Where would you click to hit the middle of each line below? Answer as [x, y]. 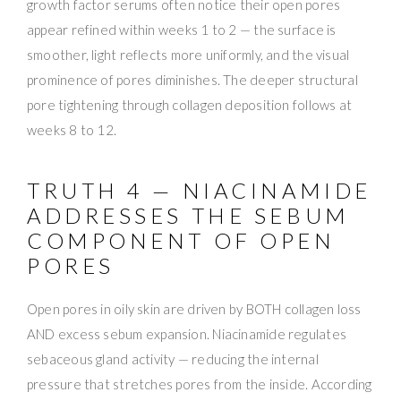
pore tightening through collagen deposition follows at [190, 104]
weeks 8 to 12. [72, 129]
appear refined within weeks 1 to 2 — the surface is [182, 29]
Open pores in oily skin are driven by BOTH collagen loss [194, 308]
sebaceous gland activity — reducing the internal [173, 358]
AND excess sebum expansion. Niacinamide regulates [187, 333]
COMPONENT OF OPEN [181, 240]
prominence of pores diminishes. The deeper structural [192, 79]
